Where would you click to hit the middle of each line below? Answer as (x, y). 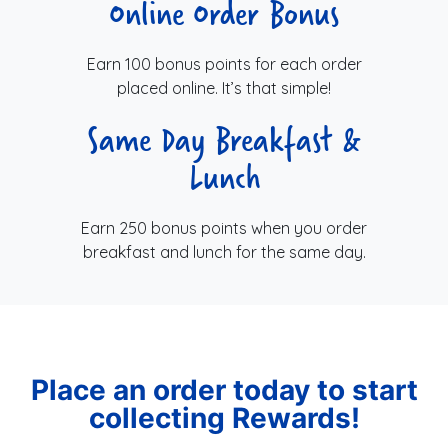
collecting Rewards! (224, 417)
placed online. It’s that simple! (224, 87)
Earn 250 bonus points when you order (224, 227)
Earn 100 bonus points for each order (224, 63)
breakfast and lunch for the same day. (224, 251)
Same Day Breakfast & (224, 138)
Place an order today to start (224, 389)
